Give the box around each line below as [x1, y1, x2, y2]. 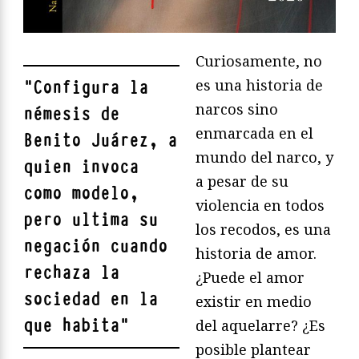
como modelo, [23, 181, 139, 205]
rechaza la [23, 260, 119, 284]
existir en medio [196, 291, 312, 311]
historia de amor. [196, 243, 317, 263]
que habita [23, 313, 119, 337]
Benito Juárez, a [23, 128, 177, 152]
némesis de [23, 102, 119, 126]
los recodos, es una [196, 219, 331, 239]
